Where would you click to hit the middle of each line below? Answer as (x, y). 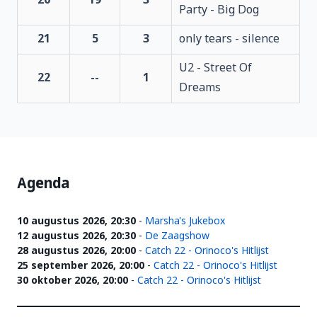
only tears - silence (229, 40)
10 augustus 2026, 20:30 (76, 222)
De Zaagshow (177, 237)
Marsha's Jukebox (185, 222)
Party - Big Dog (219, 11)
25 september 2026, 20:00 (81, 266)
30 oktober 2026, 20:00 (73, 281)
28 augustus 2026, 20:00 (76, 252)
